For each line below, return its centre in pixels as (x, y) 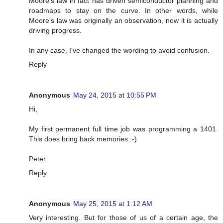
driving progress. (55, 30)
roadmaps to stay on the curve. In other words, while (123, 10)
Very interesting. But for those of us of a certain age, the (123, 217)
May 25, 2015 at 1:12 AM (113, 203)
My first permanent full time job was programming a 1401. (123, 129)
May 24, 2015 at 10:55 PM (115, 95)
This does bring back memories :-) (83, 139)
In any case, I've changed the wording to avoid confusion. (119, 50)
